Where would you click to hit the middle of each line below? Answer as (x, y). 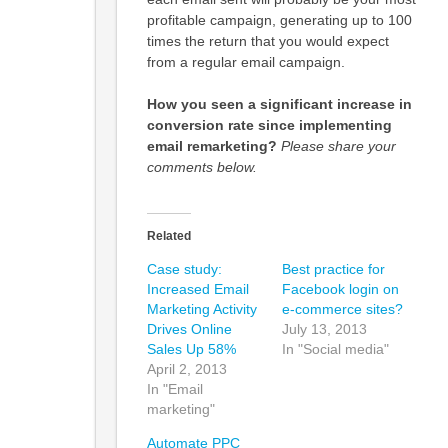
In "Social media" (336, 349)
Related (168, 236)
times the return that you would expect (267, 41)
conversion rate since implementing (269, 125)
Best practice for (334, 269)
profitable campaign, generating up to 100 (279, 20)
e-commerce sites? (343, 309)
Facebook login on (341, 289)
